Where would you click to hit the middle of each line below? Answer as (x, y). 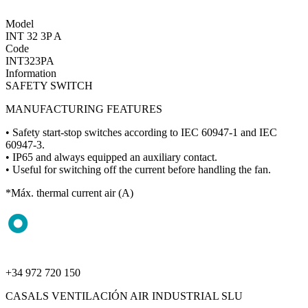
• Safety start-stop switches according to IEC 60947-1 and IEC (141, 133)
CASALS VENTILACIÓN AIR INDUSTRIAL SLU (124, 296)
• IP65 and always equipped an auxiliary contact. (111, 157)
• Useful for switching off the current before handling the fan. (138, 170)
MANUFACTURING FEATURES (84, 109)
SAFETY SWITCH (49, 86)
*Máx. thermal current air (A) (69, 193)
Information (31, 74)
